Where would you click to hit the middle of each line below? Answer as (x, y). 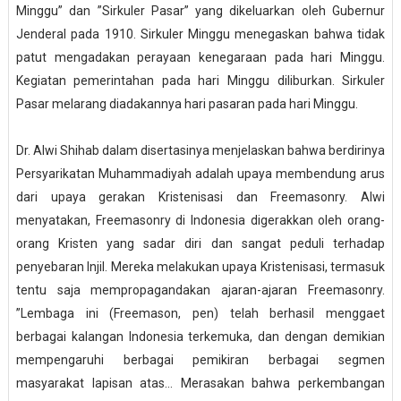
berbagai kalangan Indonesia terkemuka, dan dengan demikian (200, 337)
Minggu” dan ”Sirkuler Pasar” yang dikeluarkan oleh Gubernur (200, 11)
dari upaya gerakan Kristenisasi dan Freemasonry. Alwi (200, 197)
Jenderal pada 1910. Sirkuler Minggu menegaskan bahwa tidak (200, 34)
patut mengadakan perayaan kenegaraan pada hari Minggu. (200, 58)
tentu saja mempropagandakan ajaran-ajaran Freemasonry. (200, 290)
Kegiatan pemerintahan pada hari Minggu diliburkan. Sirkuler (200, 81)
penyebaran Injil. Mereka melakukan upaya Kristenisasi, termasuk (200, 267)
